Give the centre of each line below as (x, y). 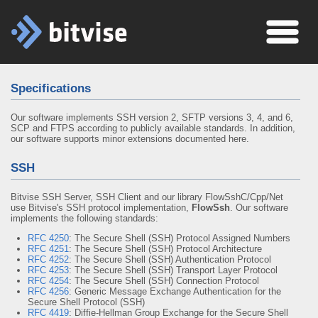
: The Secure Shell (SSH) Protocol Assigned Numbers (180, 238)
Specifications (51, 88)
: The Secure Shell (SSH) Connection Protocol (164, 281)
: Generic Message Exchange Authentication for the (175, 291)
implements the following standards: (84, 218)
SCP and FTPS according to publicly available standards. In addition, (153, 128)
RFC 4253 (48, 270)
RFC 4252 (48, 259)
